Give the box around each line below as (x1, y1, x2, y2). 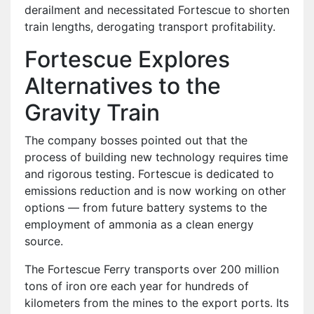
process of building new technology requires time (25, 149, 288, 164)
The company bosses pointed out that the (25, 132, 247, 147)
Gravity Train (25, 98, 160, 126)
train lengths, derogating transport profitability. (25, 19, 275, 34)
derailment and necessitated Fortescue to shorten (25, 2, 289, 17)
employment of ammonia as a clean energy (25, 217, 254, 231)
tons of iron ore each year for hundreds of (25, 278, 249, 293)
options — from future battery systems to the (25, 200, 267, 214)
